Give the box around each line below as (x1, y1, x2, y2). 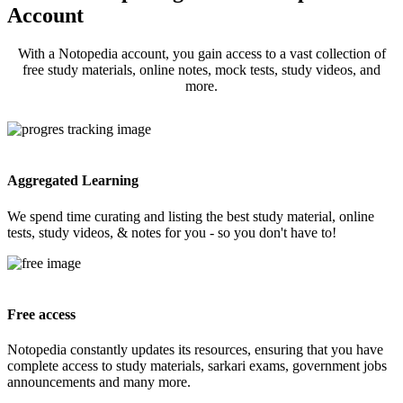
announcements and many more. (7, 374, 191, 390)
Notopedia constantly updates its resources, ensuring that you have (7, 342, 383, 358)
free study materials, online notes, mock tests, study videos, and (22, 62, 381, 78)
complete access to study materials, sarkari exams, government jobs (7, 358, 387, 374)
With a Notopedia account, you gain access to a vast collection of (17, 46, 386, 62)
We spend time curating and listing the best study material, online (7, 208, 374, 224)
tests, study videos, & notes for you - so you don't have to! (7, 224, 336, 240)
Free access (7, 306, 76, 322)
